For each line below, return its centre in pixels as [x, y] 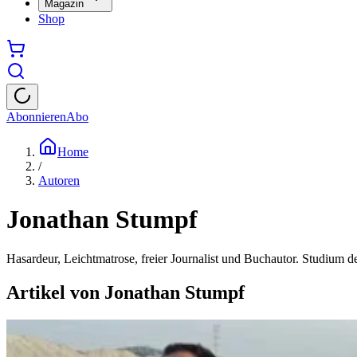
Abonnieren [36, 117]
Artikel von [55, 292]
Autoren [59, 181]
